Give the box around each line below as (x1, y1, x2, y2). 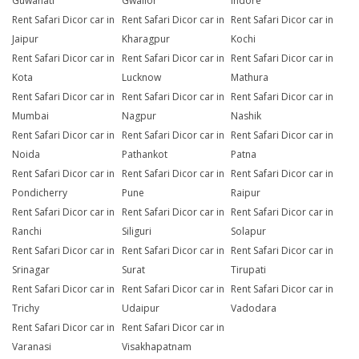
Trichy (12, 301, 39, 316)
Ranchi (12, 224, 42, 239)
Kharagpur (121, 32, 170, 46)
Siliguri (121, 224, 151, 239)
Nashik (231, 109, 262, 123)
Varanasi (12, 340, 51, 354)
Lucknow (121, 71, 161, 85)
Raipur (231, 186, 261, 200)
